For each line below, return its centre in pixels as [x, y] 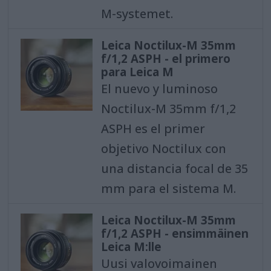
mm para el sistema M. [168, 189]
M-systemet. [137, 14]
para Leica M [137, 72]
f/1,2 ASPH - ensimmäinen [175, 234]
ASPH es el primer [153, 129]
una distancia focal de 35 [174, 169]
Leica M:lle [131, 247]
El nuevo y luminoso [159, 89]
